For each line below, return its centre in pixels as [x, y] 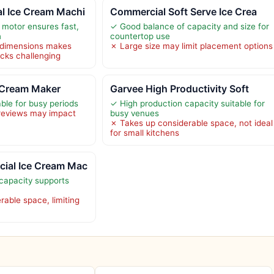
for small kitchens [144, 132]
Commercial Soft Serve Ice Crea [183, 11]
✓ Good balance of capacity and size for [189, 26]
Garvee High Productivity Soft [179, 88]
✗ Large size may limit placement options [191, 46]
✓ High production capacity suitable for [187, 103]
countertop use [140, 36]
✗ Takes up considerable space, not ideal [191, 123]
